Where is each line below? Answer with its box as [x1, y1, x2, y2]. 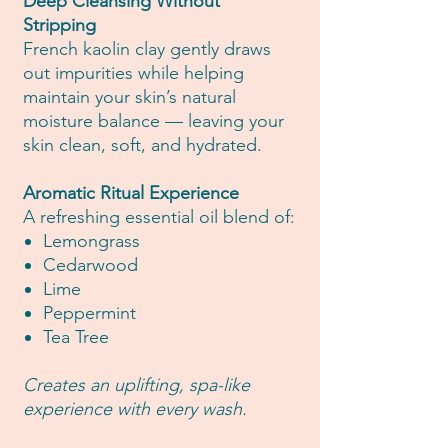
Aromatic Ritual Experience [23, 182, 239, 205]
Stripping [23, 14, 96, 37]
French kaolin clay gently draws [23, 38, 271, 61]
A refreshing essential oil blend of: [23, 206, 295, 229]
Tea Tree [43, 326, 109, 349]
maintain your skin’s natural [23, 86, 236, 109]
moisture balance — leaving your [23, 110, 284, 133]
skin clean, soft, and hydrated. [23, 134, 262, 157]
